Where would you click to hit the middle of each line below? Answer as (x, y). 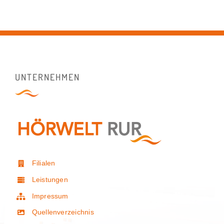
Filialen (43, 163)
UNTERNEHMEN (47, 77)
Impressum (50, 196)
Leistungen (50, 179)
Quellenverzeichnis (63, 212)
